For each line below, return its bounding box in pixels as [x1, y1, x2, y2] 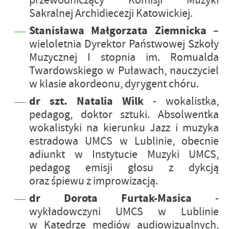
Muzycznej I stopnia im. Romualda [29, 50, 219, 64]
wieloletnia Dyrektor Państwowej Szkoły [29, 37, 219, 51]
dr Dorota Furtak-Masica [29, 191, 192, 205]
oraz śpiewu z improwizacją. [29, 174, 158, 188]
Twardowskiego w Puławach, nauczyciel [29, 63, 219, 78]
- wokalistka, [144, 94, 219, 108]
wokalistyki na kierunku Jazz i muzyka [29, 121, 219, 135]
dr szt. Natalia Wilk [29, 94, 144, 108]
